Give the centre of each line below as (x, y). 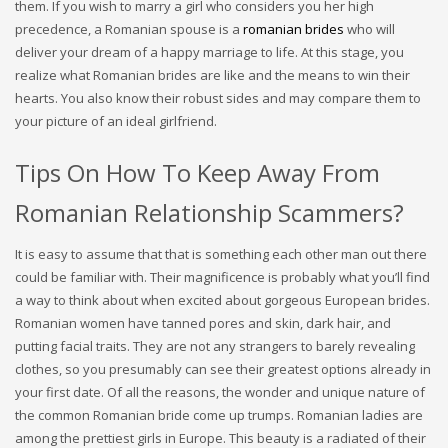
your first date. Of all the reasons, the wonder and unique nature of (220, 392)
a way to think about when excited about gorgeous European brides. (222, 300)
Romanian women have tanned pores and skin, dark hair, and (203, 323)
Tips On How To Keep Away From (197, 173)
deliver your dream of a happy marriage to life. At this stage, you (209, 52)
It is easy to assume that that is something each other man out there (221, 254)
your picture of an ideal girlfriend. (116, 121)
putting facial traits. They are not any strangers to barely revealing (215, 346)
